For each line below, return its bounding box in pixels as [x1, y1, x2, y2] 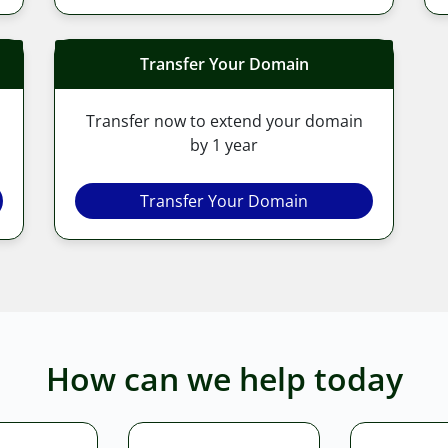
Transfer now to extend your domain [85, 109, 363, 132]
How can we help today [45, 356, 403, 400]
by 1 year [190, 133, 258, 156]
